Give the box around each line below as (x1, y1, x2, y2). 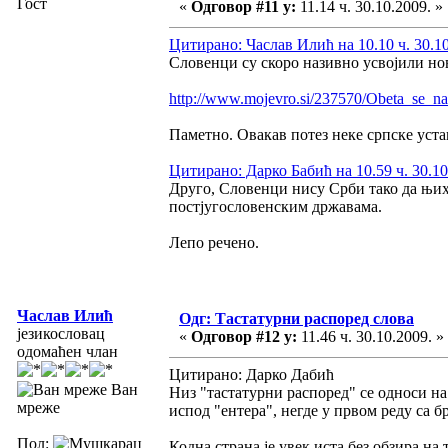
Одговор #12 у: (191, 327, 297, 345)
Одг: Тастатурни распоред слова (179, 309, 414, 327)
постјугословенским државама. (169, 197, 382, 215)
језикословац (17, 324, 105, 342)
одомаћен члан (17, 342, 118, 360)
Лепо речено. (169, 233, 259, 251)
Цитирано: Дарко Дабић (169, 365, 334, 383)
